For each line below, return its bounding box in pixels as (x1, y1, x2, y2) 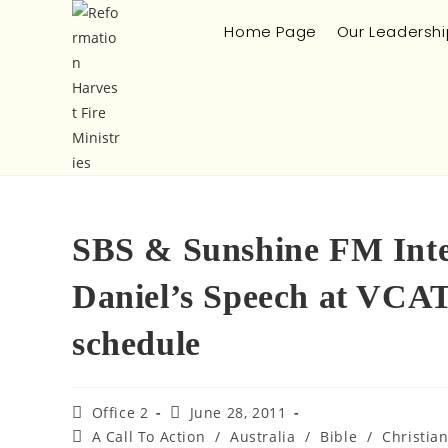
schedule (72, 325, 201, 362)
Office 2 (91, 403, 149, 422)
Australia (230, 427, 296, 446)
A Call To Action (91, 427, 206, 446)
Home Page (224, 21, 317, 42)
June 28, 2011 (189, 403, 287, 422)
